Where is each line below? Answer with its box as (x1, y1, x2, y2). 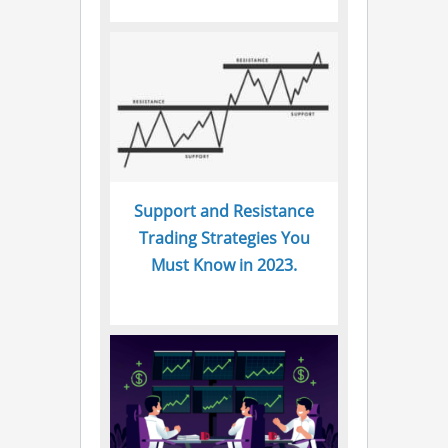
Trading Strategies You (138, 227, 310, 250)
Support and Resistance (134, 200, 314, 223)
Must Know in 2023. (151, 254, 297, 277)
